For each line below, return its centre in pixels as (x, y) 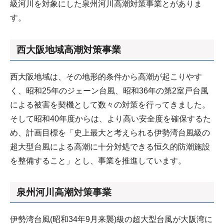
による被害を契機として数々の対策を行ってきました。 (110, 104)
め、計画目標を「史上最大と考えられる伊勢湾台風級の (110, 132)
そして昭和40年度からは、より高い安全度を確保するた (110, 118)
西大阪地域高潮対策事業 (69, 49)
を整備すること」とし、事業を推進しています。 (98, 160)
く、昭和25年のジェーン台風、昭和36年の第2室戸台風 (109, 90)
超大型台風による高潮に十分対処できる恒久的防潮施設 (110, 146)
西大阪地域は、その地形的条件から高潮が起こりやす (106, 76)
